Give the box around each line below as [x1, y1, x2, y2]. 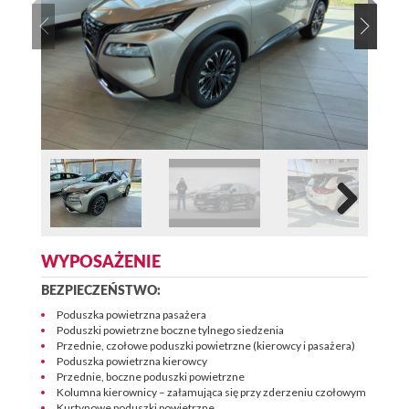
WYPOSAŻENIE [41, 254, 161, 271]
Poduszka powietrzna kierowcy [57, 353, 207, 368]
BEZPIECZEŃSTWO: [41, 285, 161, 298]
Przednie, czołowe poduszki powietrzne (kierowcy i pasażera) [57, 338, 355, 352]
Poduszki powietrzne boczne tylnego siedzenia [57, 322, 284, 337]
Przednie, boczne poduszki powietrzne [57, 369, 245, 383]
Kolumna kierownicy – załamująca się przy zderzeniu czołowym [57, 384, 366, 399]
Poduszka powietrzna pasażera [57, 307, 206, 321]
